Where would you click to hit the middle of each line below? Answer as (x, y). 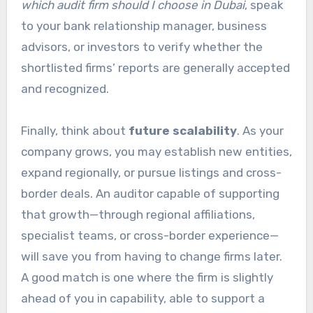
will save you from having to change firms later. (151, 256)
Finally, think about (74, 130)
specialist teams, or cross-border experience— (150, 235)
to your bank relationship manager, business (144, 26)
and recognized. (65, 88)
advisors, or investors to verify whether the (141, 46)
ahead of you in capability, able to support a (143, 298)
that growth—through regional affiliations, (138, 214)
